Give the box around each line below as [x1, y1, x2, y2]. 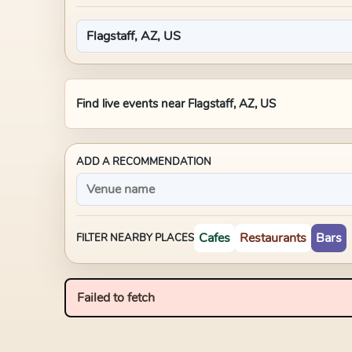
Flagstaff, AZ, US [188, 96, 276, 112]
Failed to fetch [77, 289, 155, 306]
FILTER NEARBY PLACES [76, 231, 194, 245]
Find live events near [76, 96, 188, 112]
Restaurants [240, 229, 306, 247]
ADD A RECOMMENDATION [76, 155, 211, 169]
